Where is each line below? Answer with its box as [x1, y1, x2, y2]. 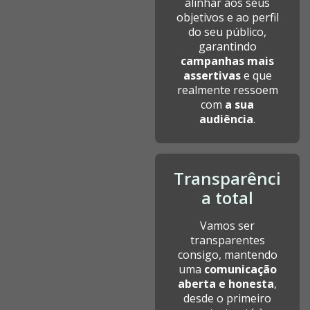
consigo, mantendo [177, 247, 277, 262]
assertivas [183, 68, 241, 83]
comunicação [203, 262, 277, 277]
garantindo [198, 39, 257, 54]
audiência [199, 111, 253, 127]
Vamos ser [200, 218, 255, 233]
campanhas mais [181, 53, 274, 69]
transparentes [190, 232, 265, 248]
